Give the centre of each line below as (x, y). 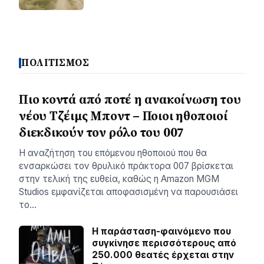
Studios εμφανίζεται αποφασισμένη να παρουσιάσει (128, 192)
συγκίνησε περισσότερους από (164, 243)
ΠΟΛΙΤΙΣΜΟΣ (55, 63)
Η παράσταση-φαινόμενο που (161, 232)
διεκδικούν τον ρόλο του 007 (102, 133)
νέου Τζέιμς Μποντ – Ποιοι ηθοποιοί (123, 116)
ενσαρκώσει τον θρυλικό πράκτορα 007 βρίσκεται (126, 166)
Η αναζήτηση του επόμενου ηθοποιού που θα (113, 153)
